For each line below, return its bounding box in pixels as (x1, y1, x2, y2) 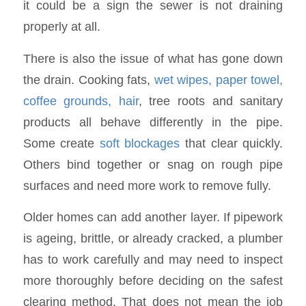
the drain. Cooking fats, (23, 72, 154, 87)
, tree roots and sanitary (138, 93, 283, 108)
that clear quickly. (180, 135, 283, 150)
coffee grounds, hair (23, 93, 139, 108)
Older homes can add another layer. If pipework (23, 210, 283, 225)
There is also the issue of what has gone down (23, 51, 283, 66)
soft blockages (99, 135, 180, 150)
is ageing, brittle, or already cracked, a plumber (23, 231, 283, 246)
